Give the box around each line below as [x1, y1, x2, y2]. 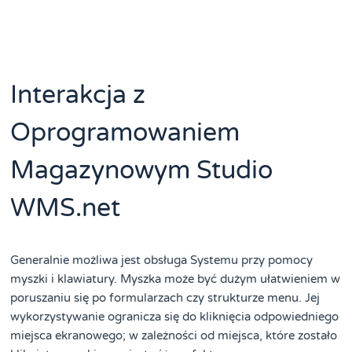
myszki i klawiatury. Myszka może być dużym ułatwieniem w [10, 271, 341, 286]
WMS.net [10, 192, 121, 223]
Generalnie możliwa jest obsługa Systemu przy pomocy [10, 252, 313, 267]
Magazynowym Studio [10, 155, 273, 185]
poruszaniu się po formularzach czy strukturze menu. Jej [10, 290, 321, 305]
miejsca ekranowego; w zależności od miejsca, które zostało [10, 328, 338, 343]
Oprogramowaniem [10, 117, 240, 148]
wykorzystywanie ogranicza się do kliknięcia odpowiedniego [10, 309, 339, 324]
